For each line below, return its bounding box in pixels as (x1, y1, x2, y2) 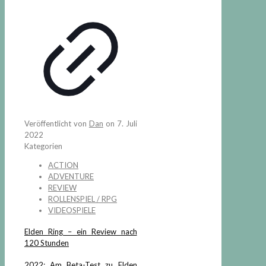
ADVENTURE (48, 172, 94, 182)
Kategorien (24, 141, 62, 151)
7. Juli (116, 119, 137, 129)
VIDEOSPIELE (48, 205, 96, 216)
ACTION (48, 160, 78, 170)
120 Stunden (24, 238, 69, 248)
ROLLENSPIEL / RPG (48, 194, 117, 204)
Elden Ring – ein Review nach (24, 227, 137, 237)
